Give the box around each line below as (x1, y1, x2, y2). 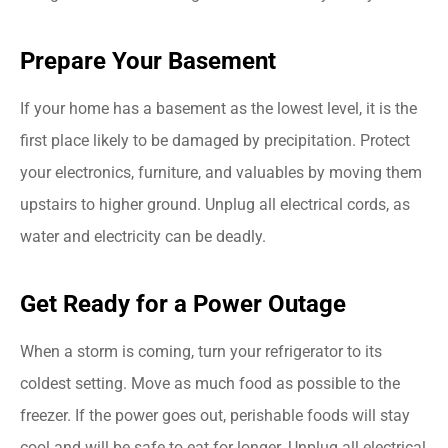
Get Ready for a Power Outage (20, 289, 346, 318)
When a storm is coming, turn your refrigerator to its (20, 341, 382, 361)
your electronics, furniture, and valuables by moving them (20, 162, 422, 182)
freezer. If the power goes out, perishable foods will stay (20, 405, 410, 425)
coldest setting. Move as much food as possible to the (20, 373, 400, 393)
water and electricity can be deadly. (20, 226, 266, 246)
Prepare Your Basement (20, 46, 276, 75)
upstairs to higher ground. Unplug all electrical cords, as (20, 194, 410, 214)
